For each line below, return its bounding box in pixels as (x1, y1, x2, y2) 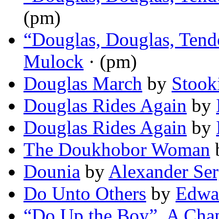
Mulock (23, 51, 84, 72)
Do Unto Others (23, 183, 146, 204)
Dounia (23, 161, 80, 182)
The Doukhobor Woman (23, 139, 210, 160)
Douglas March (23, 73, 142, 94)
